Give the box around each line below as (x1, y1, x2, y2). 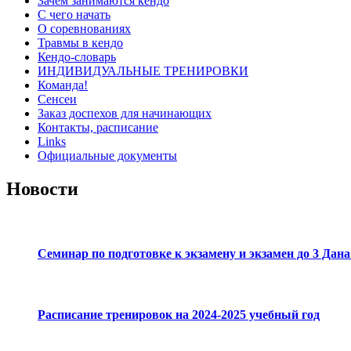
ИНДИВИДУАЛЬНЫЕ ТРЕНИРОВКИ (38, 64, 248, 78)
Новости (6, 179, 78, 200)
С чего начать (38, 8, 110, 22)
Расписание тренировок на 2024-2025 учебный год (38, 308, 320, 322)
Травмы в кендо (38, 36, 123, 50)
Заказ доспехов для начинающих (38, 107, 212, 121)
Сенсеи (38, 92, 77, 107)
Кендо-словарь (38, 50, 116, 64)
